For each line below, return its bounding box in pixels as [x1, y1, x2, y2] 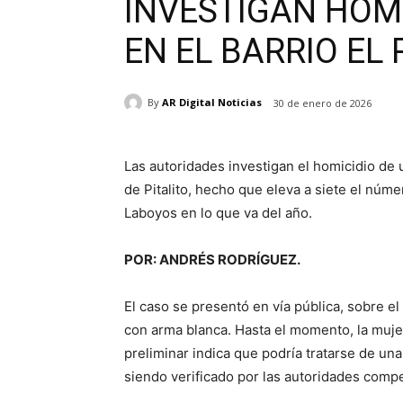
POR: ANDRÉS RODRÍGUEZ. [124, 250, 300, 268]
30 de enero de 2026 [273, 95, 372, 110]
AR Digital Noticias [162, 95, 262, 110]
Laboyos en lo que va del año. [124, 203, 312, 221]
